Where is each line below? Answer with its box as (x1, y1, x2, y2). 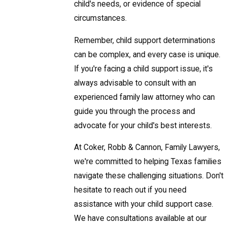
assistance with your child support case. (74, 200, 214, 209)
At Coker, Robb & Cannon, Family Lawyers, (74, 143, 220, 153)
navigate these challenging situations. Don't (74, 171, 224, 181)
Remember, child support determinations (74, 35, 216, 45)
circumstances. (74, 13, 127, 23)
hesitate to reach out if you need (74, 185, 187, 195)
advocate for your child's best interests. (74, 121, 212, 130)
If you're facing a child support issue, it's (74, 64, 213, 73)
